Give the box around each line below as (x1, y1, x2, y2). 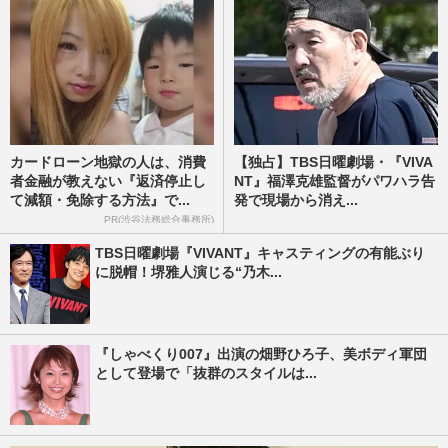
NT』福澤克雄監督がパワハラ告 (234, 173, 435, 190)
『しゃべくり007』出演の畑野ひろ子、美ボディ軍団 (95, 346, 427, 362)
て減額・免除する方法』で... (10, 192, 190, 209)
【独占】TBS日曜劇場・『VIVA (234, 154, 433, 171)
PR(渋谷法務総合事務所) (104, 214, 214, 226)
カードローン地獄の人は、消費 (10, 154, 206, 171)
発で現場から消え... (234, 192, 358, 209)
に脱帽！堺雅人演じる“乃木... (95, 264, 282, 280)
